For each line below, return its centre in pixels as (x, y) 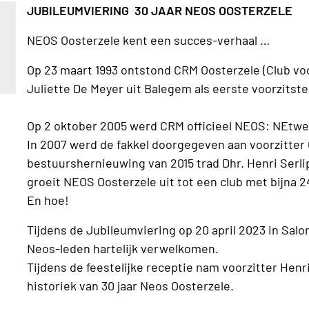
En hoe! (48, 200)
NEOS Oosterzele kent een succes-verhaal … (149, 40)
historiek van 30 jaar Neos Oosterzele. (143, 285)
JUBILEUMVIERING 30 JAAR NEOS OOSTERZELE (160, 10)
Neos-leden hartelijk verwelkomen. (123, 248)
